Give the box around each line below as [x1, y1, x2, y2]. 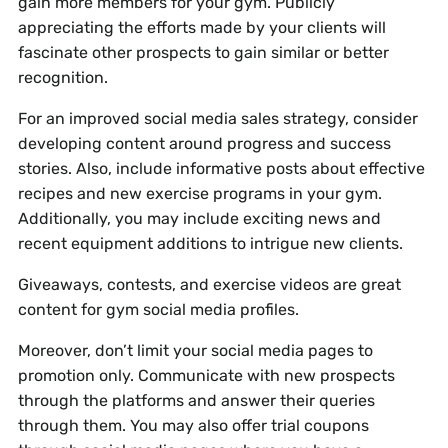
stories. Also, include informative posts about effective [17, 159, 425, 179]
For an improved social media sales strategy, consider [17, 109, 418, 129]
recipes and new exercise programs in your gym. [17, 184, 382, 204]
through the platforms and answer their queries [17, 391, 375, 411]
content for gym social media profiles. [17, 300, 299, 320]
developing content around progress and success [17, 134, 391, 154]
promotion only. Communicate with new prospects [17, 366, 395, 386]
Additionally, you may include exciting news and [17, 209, 381, 229]
